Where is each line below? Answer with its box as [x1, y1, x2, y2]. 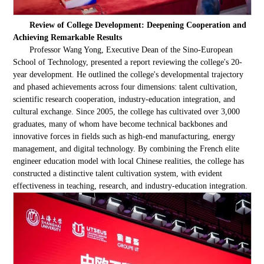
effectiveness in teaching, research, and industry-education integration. [13, 181, 248, 190]
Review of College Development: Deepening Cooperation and [29, 20, 247, 29]
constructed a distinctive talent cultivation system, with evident [13, 169, 223, 178]
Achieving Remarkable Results [13, 32, 123, 42]
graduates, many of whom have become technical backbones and [13, 119, 228, 128]
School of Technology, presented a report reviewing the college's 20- [13, 57, 243, 67]
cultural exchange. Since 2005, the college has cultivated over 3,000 [13, 107, 240, 116]
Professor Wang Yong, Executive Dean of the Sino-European [29, 45, 233, 54]
